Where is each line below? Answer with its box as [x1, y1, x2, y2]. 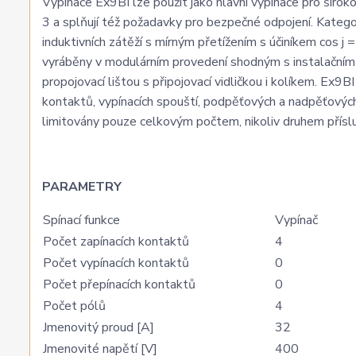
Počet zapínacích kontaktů [43, 233, 189, 250]
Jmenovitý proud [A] [43, 319, 154, 336]
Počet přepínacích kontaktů [43, 276, 195, 293]
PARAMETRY [42, 178, 122, 195]
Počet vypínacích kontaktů [43, 254, 189, 272]
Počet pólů [43, 297, 106, 315]
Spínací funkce [43, 211, 120, 229]
